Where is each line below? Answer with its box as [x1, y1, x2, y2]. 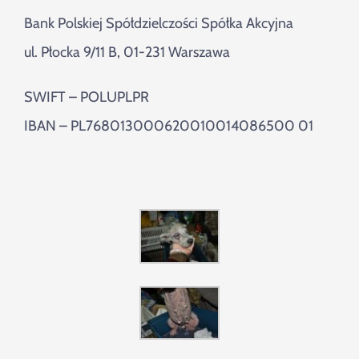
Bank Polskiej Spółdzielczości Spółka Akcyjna [24, 14, 293, 33]
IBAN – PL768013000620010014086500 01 [24, 117, 313, 135]
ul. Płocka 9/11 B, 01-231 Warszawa [24, 43, 230, 62]
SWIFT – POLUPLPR [24, 88, 149, 107]
